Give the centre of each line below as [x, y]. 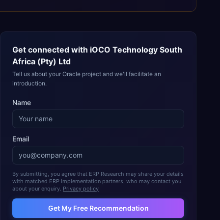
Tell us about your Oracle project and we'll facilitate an [87, 74]
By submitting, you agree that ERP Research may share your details [98, 174]
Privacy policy [81, 189]
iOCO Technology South [136, 50]
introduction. [29, 83]
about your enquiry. [37, 189]
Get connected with [51, 50]
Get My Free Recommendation [98, 208]
